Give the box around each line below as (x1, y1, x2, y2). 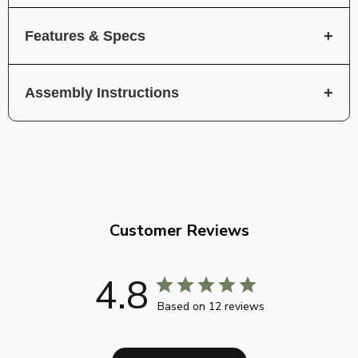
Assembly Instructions (25, 84, 179, 101)
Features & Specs (25, 27, 145, 44)
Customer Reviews (109, 219, 249, 241)
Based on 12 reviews (157, 298, 265, 314)
